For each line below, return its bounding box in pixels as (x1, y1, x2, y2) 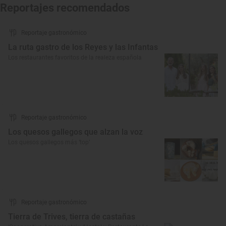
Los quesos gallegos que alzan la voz (8, 127, 143, 137)
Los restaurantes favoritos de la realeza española (8, 54, 142, 61)
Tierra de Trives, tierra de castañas (8, 212, 135, 221)
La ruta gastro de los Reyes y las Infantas (8, 42, 158, 52)
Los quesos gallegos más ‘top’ (8, 139, 90, 146)
